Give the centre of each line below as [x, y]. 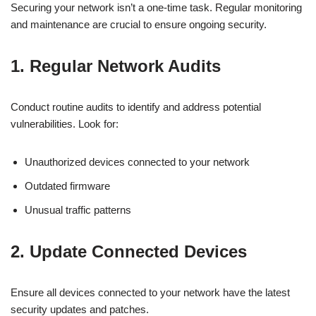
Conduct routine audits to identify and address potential [136, 107]
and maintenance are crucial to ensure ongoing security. [139, 24]
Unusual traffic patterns [78, 210]
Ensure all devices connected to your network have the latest [150, 292]
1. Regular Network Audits [116, 66]
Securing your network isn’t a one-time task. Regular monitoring [156, 7]
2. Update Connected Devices [129, 251]
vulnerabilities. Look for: [65, 124]
